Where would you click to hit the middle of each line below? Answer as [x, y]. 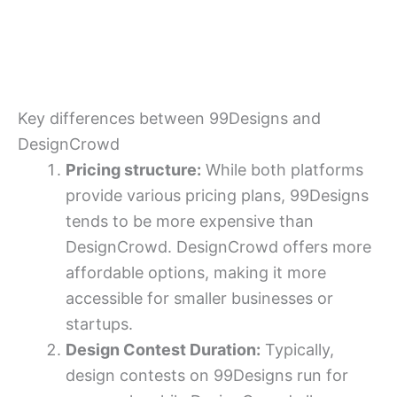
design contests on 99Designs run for [207, 375]
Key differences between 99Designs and [169, 118]
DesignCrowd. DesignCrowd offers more [218, 246]
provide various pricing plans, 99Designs [217, 195]
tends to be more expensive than [190, 221]
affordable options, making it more [196, 272]
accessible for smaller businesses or [199, 298]
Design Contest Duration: [163, 349]
